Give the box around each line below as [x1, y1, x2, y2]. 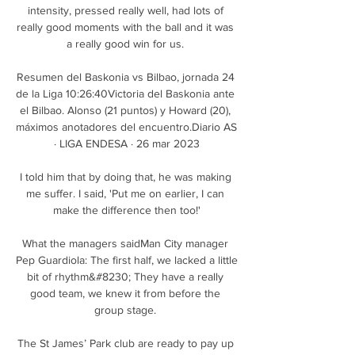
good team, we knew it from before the [30, 286, 220, 300]
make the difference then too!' [53, 203, 200, 216]
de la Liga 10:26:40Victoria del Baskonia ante [16, 86, 235, 100]
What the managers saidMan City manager [22, 236, 228, 250]
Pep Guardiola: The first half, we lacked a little [16, 253, 238, 266]
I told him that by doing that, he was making [19, 170, 231, 183]
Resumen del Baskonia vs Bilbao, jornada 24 [16, 70, 235, 83]
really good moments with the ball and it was [17, 20, 234, 33]
